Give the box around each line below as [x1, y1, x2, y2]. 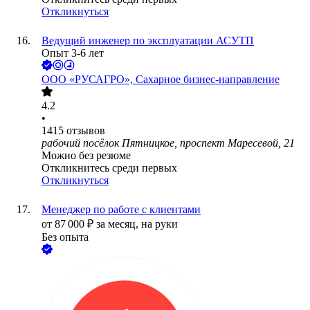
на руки [141, 218, 178, 230]
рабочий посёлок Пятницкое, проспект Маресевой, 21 [42, 137, 295, 149]
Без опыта [42, 231, 89, 244]
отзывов [66, 125, 105, 137]
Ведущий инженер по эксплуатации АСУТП [42, 35, 254, 47]
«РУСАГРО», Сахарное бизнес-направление [69, 73, 280, 86]
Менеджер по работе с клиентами [42, 203, 201, 216]
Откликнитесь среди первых [42, 162, 177, 174]
